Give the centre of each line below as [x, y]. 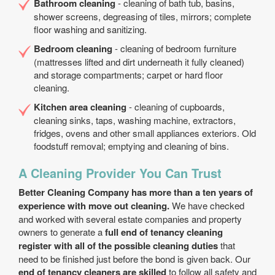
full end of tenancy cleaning [163, 232]
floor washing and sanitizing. [90, 29]
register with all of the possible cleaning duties [118, 246]
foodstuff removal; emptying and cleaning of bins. [131, 146]
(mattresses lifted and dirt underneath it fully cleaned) [139, 62]
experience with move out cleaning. [94, 206]
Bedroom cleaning [73, 48]
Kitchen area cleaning [80, 107]
